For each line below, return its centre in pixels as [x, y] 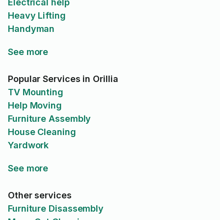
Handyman [31, 29]
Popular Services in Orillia [63, 79]
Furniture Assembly [50, 119]
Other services [40, 195]
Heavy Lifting [37, 15]
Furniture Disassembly [56, 208]
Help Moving [35, 105]
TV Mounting [36, 92]
